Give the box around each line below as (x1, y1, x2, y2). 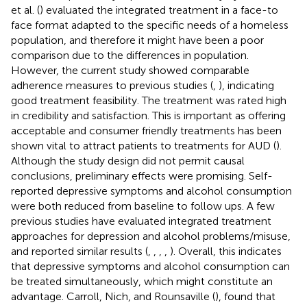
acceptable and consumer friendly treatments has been (11, 123, 282, 137)
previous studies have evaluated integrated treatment (11, 214, 271, 228)
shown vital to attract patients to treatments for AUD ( (11, 138, 276, 152)
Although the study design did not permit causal (11, 153, 245, 167)
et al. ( (11, 3, 40, 16)
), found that (215, 289, 275, 303)
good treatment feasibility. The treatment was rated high (11, 93, 286, 107)
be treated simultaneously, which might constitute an (11, 274, 273, 288)
